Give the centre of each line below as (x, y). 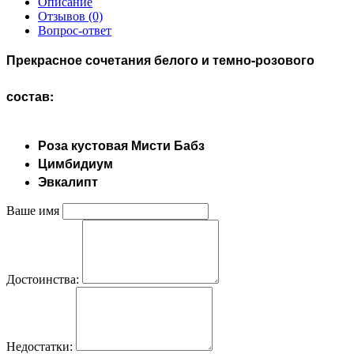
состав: (30, 96)
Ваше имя (33, 210)
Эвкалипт (68, 181)
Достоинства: (43, 279)
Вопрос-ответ (75, 30)
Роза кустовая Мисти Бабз (121, 145)
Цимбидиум (75, 163)
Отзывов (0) (70, 16)
